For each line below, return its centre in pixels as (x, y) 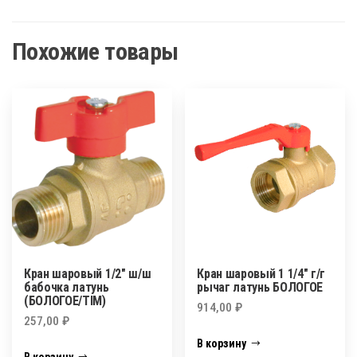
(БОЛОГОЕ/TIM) (65, 300)
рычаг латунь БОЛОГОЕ (260, 287)
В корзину (222, 344)
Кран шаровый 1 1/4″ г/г (261, 273)
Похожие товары (95, 52)
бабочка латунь (67, 287)
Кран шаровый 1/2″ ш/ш (88, 273)
